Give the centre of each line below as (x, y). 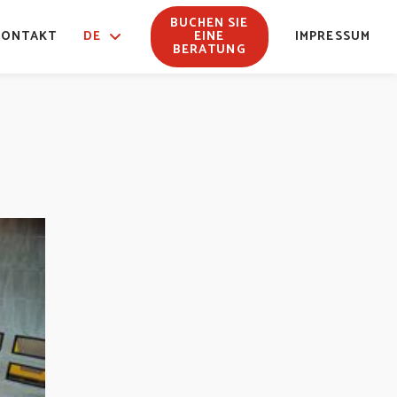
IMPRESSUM (332, 37)
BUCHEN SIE (210, 23)
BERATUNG (209, 50)
